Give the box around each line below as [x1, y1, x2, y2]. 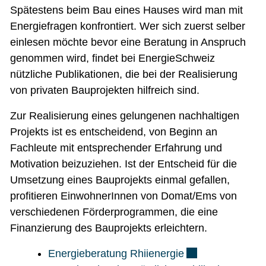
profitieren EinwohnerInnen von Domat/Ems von [10, 190, 237, 202]
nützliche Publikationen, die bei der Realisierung [10, 68, 237, 81]
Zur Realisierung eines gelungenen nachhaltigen [10, 110, 239, 122]
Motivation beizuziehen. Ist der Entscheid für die [10, 158, 237, 170]
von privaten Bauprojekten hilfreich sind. [10, 84, 199, 97]
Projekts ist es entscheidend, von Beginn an [10, 126, 217, 138]
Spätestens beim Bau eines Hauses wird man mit [10, 4, 243, 17]
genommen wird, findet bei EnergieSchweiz [10, 52, 215, 65]
